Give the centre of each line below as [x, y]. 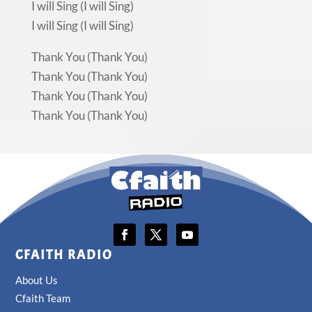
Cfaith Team [43, 298]
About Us [37, 280]
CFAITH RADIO [64, 255]
